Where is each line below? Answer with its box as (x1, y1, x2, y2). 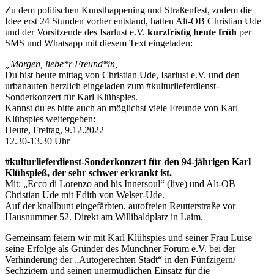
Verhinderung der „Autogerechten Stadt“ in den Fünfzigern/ (5, 254, 235, 265)
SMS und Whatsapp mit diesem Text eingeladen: (5, 38, 193, 48)
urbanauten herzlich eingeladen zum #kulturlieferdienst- (5, 81, 219, 91)
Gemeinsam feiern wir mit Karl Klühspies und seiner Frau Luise (5, 232, 252, 243)
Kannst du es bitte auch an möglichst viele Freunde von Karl (5, 103, 238, 113)
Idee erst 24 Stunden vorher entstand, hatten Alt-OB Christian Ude (5, 16, 261, 26)
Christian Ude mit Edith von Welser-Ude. (5, 190, 165, 200)
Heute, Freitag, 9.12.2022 (5, 125, 104, 135)
